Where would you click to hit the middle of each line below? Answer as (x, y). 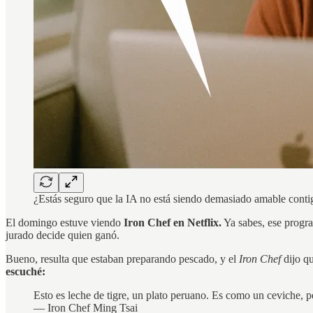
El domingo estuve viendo (65, 222)
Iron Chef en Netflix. (173, 222)
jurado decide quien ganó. (63, 235)
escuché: (26, 271)
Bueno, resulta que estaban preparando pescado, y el (122, 259)
